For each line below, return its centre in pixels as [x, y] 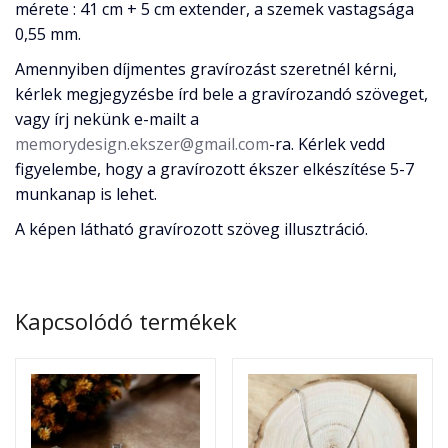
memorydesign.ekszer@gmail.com [142, 144]
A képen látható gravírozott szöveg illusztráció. [191, 229]
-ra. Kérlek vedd [327, 144]
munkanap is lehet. [86, 194]
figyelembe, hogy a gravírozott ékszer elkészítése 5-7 [214, 169]
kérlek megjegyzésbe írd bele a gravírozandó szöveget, [221, 94]
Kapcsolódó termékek [126, 321]
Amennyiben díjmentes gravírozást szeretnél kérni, [206, 69]
